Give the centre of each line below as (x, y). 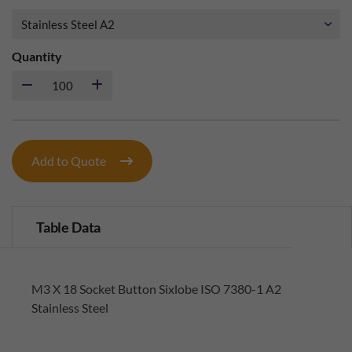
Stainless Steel (70, 308)
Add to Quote (70, 160)
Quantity (37, 56)
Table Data (69, 227)
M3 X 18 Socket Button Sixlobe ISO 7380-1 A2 (156, 289)
